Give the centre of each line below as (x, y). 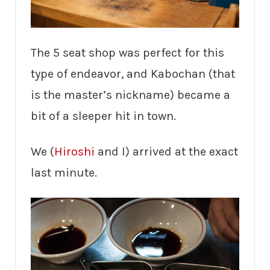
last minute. (64, 172)
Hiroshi (74, 151)
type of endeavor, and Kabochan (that (133, 74)
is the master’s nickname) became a (130, 95)
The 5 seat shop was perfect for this (127, 52)
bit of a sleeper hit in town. (103, 116)
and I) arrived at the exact (166, 151)
